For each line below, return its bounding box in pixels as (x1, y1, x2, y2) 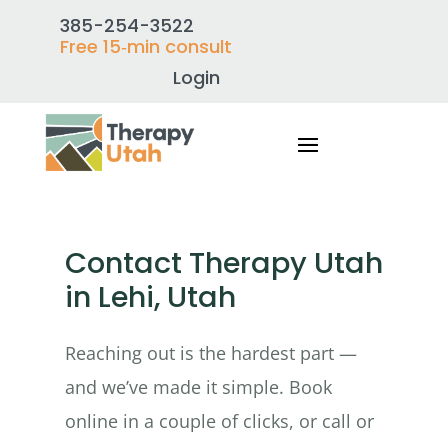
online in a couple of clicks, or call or (64, 408, 374, 433)
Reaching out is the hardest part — (64, 340, 357, 365)
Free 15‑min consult (59, 34, 232, 59)
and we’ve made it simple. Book (64, 374, 332, 399)
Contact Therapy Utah (64, 243, 383, 284)
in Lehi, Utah (64, 277, 236, 318)
